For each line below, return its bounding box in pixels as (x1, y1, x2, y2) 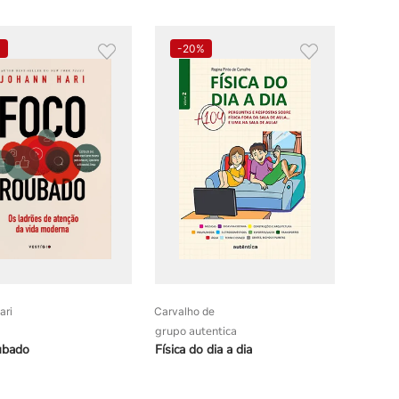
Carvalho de (154, 304, 216, 318)
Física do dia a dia (155, 340, 253, 358)
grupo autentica (155, 322, 238, 339)
